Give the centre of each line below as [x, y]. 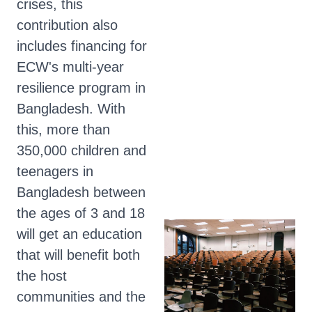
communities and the [81, 297]
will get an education [79, 234]
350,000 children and [81, 150]
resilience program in [81, 88]
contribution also [67, 25]
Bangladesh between [81, 192]
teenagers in [55, 171]
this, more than [63, 130]
